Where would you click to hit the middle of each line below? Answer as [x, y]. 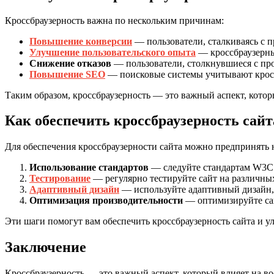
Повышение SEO [67, 74]
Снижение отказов [70, 63]
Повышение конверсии [81, 41]
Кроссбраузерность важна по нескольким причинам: [114, 20]
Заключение [46, 247]
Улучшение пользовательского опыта [113, 52]
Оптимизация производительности [106, 201]
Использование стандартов [89, 168]
